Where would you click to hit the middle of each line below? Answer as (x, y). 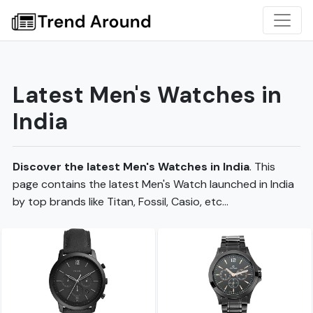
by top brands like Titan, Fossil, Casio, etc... (121, 202)
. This (262, 167)
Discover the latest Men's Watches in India (131, 167)
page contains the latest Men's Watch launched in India (153, 184)
